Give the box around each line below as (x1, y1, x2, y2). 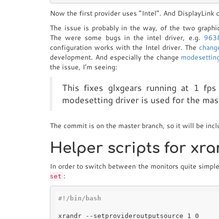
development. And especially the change (50, 52, 181, 62)
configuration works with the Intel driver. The (50, 43, 199, 52)
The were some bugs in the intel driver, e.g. (50, 33, 204, 43)
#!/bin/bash (58, 195, 101, 202)
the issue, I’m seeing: (50, 62, 117, 72)
